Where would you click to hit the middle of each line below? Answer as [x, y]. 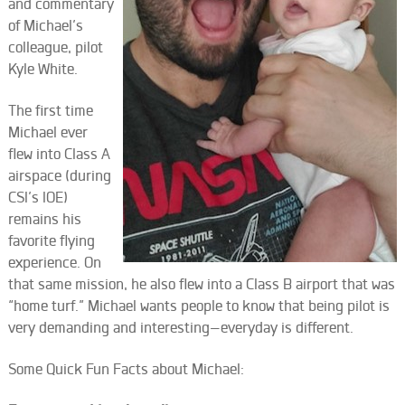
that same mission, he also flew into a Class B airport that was [201, 284]
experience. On [54, 262]
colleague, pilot [55, 47]
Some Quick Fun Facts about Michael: [126, 369]
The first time [50, 110]
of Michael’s [45, 25]
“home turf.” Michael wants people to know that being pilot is [198, 306]
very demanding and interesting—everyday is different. [180, 327]
